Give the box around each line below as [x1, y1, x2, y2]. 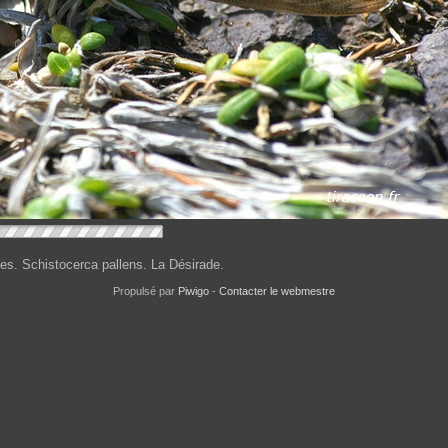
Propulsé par [113, 285, 178, 298]
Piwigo [178, 285, 209, 298]
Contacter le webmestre [219, 285, 335, 298]
